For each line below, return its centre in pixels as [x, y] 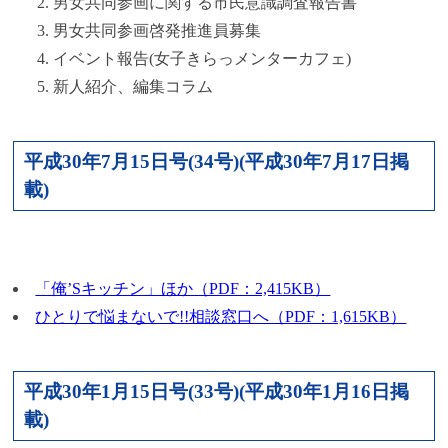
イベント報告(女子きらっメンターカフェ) [202, 58]
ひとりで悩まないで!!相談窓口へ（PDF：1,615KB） [221, 316]
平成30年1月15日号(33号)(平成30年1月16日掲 [217, 391]
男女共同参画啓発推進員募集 [157, 30]
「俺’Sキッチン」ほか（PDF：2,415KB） [183, 288]
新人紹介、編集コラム [133, 86]
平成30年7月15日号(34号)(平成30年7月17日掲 [217, 161]
